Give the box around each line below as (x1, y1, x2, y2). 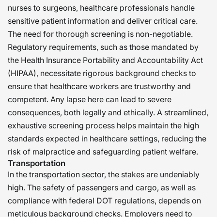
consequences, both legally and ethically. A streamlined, (8, 108, 208, 117)
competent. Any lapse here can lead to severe (8, 94, 171, 104)
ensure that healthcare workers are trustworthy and (8, 81, 191, 91)
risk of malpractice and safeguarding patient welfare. (8, 147, 198, 156)
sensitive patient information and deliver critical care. (8, 16, 198, 26)
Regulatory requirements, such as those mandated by (8, 42, 199, 52)
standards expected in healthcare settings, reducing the (8, 134, 206, 143)
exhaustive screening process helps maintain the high (8, 121, 199, 130)
